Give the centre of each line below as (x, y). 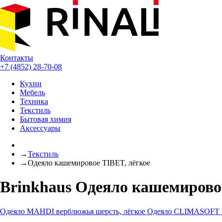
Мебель (32, 92)
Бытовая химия (46, 119)
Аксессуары (40, 128)
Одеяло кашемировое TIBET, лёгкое (89, 163)
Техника (34, 101)
